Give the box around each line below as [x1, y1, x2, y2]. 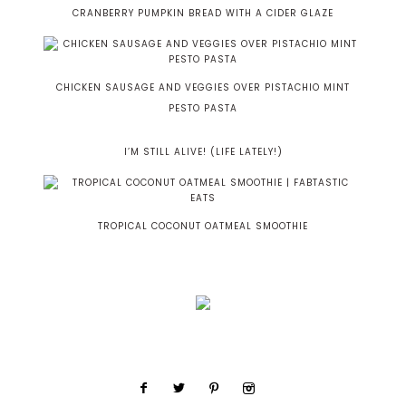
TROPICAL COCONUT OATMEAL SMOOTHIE [98, 219, 308, 234]
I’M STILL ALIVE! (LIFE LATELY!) [123, 145, 283, 159]
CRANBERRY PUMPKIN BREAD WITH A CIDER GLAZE [72, 6, 333, 21]
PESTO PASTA [169, 101, 237, 116]
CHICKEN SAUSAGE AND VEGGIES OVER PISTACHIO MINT [56, 81, 350, 95]
